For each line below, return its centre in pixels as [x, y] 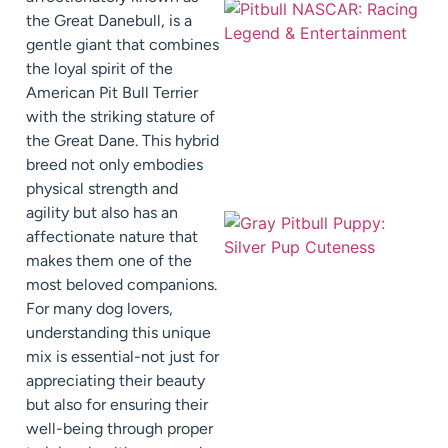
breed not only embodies [114, 165]
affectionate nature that [112, 237]
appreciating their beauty [115, 381]
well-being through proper [119, 429]
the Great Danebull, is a [109, 21]
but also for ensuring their [117, 405]
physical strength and [102, 189]
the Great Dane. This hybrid [122, 141]
